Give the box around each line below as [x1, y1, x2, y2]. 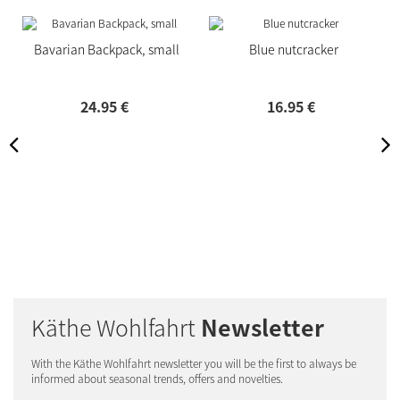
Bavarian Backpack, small [34, 40, 179, 59]
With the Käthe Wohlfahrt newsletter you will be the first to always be [31, 355, 356, 372]
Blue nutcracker [248, 40, 338, 59]
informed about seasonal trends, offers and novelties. [31, 371, 283, 387]
